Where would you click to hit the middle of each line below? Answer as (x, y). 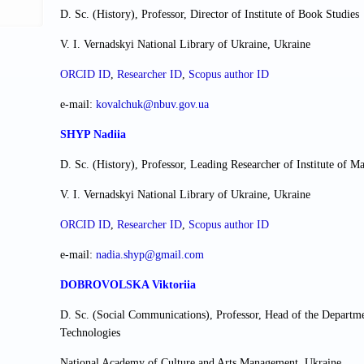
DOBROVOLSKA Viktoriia (128, 285)
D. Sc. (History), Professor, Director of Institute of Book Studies (210, 15)
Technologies (90, 333)
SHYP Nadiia (93, 135)
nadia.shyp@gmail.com (150, 255)
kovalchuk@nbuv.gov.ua (152, 105)
